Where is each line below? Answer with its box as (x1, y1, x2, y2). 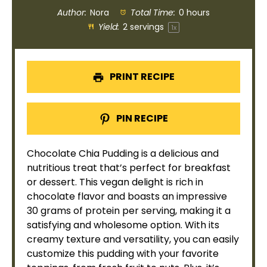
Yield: (96, 21, 120, 33)
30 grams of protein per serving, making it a (27, 204, 231, 218)
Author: (57, 7, 87, 18)
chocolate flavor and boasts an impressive (27, 190, 227, 203)
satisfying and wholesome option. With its (27, 218, 219, 232)
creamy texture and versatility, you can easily (27, 232, 239, 246)
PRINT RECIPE (108, 70, 175, 83)
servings (127, 21, 166, 33)
